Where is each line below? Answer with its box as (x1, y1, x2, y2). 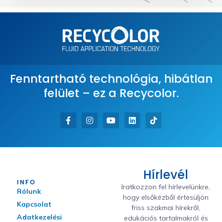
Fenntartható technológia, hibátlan (9, 70, 213, 87)
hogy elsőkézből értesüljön (123, 192, 209, 202)
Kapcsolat (17, 199, 52, 209)
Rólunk (17, 186, 41, 196)
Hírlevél (143, 166, 189, 183)
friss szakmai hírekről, (131, 203, 201, 212)
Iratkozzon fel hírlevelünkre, (121, 182, 211, 191)
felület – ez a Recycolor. (43, 85, 179, 101)
